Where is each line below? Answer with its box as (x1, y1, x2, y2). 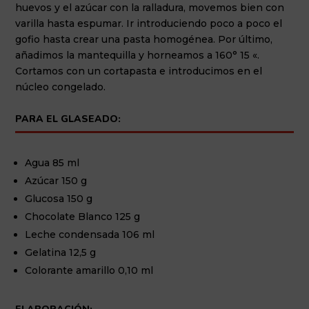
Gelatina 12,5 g (25, 246, 97, 259)
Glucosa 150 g (25, 192, 96, 205)
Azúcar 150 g (25, 174, 90, 187)
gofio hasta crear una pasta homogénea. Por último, (15, 32, 273, 46)
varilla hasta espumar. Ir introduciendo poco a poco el (15, 17, 283, 30)
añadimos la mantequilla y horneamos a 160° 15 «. (15, 48, 260, 61)
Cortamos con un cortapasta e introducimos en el (15, 64, 263, 77)
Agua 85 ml (25, 156, 80, 169)
